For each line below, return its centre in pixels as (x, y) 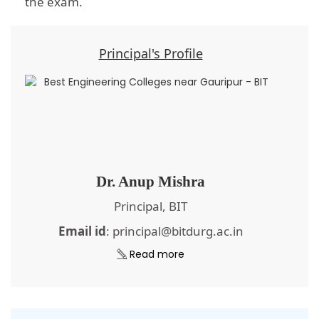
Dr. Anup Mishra (151, 182)
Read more (156, 255)
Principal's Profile (151, 54)
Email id (82, 231)
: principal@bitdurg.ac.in (174, 231)
